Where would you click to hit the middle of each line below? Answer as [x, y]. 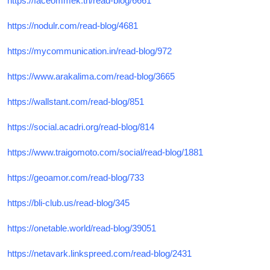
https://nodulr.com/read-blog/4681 [73, 25]
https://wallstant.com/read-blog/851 [76, 101]
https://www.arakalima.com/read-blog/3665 [91, 76]
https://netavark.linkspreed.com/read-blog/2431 [99, 253]
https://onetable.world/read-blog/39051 [82, 228]
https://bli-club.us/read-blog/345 [68, 202]
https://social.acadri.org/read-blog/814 [81, 127]
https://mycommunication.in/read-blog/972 [89, 51]
